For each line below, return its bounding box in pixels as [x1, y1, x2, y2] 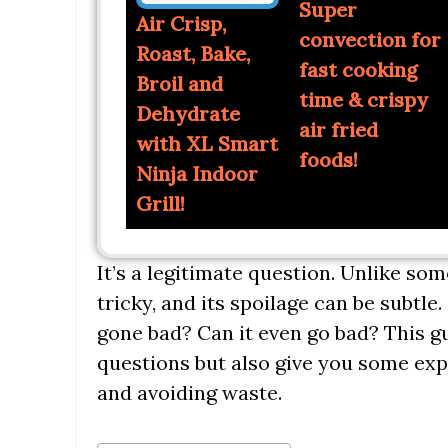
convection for [298, 26, 441, 52]
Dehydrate [136, 101, 240, 127]
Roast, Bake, [136, 41, 250, 67]
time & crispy [298, 86, 428, 112]
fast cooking [298, 56, 418, 82]
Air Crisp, [136, 11, 226, 37]
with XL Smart [136, 131, 278, 157]
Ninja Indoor [136, 161, 258, 187]
